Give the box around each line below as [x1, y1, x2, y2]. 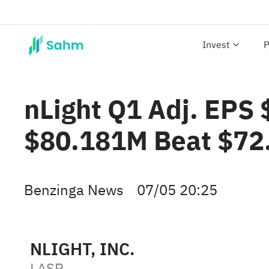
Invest [202, 38, 230, 52]
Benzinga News [24, 180, 124, 201]
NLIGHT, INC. [30, 237, 134, 262]
